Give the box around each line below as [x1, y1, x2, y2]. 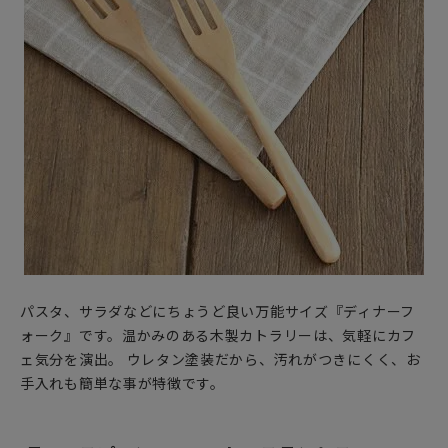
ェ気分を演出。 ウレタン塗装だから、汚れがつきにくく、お [20, 349, 421, 369]
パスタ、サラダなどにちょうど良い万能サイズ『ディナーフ [20, 301, 415, 321]
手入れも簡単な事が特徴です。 [20, 373, 225, 393]
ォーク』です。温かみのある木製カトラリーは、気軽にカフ [20, 325, 416, 345]
